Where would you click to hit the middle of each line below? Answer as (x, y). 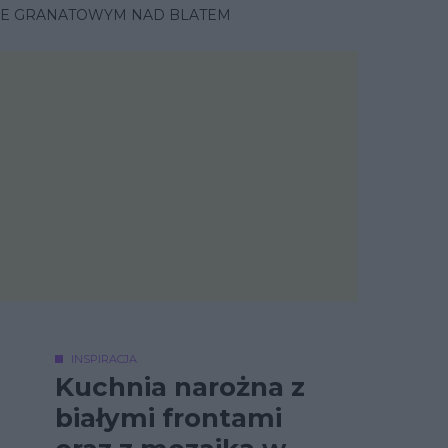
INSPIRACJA (104, 359)
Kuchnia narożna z (180, 387)
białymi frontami (168, 418)
